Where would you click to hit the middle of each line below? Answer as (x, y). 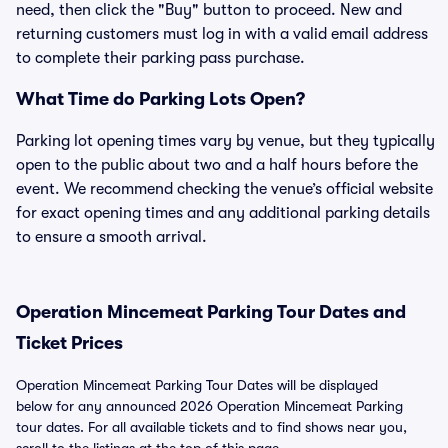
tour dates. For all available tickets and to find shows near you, (211, 427)
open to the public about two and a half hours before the (217, 165)
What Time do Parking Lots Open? (160, 99)
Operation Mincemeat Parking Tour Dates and (211, 312)
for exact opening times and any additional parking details (223, 213)
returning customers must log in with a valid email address (222, 34)
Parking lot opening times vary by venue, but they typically (225, 141)
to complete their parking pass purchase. (160, 58)
